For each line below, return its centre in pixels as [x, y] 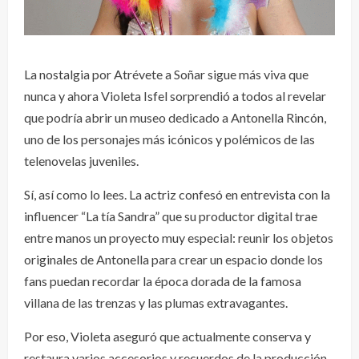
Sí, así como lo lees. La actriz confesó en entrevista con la [177, 195]
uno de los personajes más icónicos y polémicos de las [169, 139]
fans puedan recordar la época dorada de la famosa [163, 281]
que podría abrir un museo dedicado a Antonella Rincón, [175, 118]
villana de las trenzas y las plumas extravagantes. [156, 303]
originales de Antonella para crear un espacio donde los [173, 260]
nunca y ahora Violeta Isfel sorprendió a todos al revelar [175, 96]
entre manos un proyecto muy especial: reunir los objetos [179, 238]
